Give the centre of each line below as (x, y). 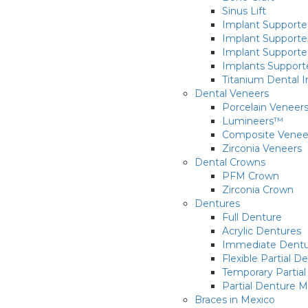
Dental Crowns (230, 162)
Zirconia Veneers (262, 148)
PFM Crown (251, 176)
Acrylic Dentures (262, 231)
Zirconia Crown (258, 190)
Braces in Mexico (235, 300)
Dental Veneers (232, 93)
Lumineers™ (253, 121)
